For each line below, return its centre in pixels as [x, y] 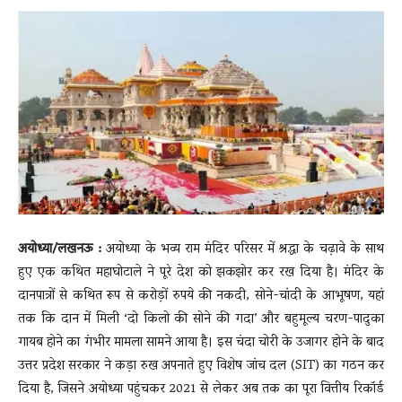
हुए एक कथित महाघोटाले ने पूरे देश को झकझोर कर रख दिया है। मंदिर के [201, 272]
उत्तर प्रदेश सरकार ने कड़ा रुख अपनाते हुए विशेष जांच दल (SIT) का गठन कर [201, 366]
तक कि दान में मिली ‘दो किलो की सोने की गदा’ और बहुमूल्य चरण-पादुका [201, 319]
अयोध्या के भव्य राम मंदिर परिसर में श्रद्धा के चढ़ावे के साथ [243, 249]
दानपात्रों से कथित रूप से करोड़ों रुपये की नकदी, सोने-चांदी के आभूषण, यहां [201, 296]
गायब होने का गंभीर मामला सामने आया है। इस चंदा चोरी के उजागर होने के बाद [201, 342]
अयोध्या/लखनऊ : [60, 249]
